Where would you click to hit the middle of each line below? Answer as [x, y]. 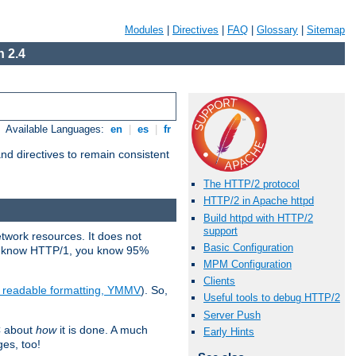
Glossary [277, 30]
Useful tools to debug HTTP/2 [272, 298]
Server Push [232, 315]
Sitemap [326, 30]
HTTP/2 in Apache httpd [259, 201]
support [221, 230]
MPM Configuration [248, 264]
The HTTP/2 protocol [252, 184]
